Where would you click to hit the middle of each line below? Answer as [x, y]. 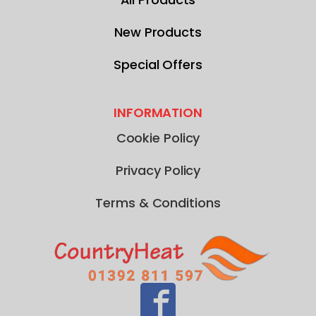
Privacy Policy [158, 171]
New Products [158, 32]
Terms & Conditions [158, 203]
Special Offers [158, 65]
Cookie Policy [158, 138]
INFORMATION [158, 113]
